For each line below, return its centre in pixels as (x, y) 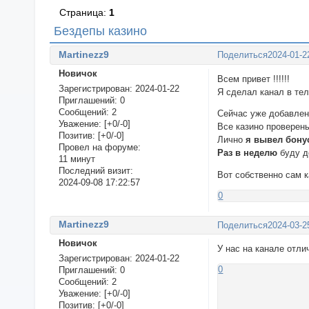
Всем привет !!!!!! (254, 79)
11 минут (77, 159)
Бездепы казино (100, 31)
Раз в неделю (249, 153)
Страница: (84, 13)
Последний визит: (96, 171)
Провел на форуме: (99, 148)
